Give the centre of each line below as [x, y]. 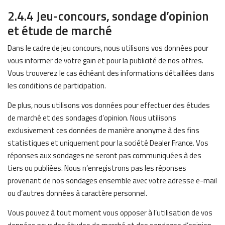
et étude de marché [60, 31]
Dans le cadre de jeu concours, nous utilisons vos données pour [108, 48]
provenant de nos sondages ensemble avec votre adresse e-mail [112, 181]
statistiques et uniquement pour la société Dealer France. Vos [108, 143]
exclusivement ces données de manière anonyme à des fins [103, 130]
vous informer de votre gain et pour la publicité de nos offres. [105, 61]
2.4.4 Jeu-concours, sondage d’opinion [108, 16]
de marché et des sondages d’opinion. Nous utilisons [92, 118]
